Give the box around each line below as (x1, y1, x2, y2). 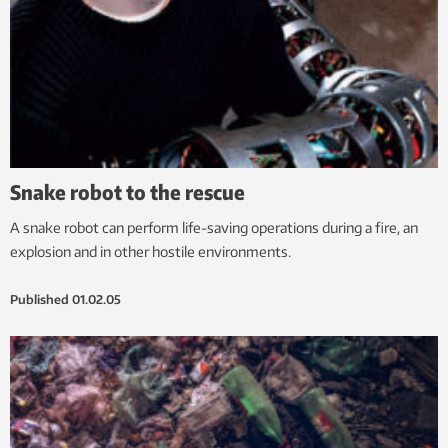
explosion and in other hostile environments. (10, 243, 291, 261)
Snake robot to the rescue (10, 179, 245, 205)
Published (10, 292, 69, 308)
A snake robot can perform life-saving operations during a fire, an (10, 219, 418, 237)
